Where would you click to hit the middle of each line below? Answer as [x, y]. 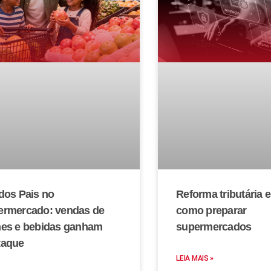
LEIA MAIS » [195, 258]
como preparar [211, 210]
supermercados [214, 227]
